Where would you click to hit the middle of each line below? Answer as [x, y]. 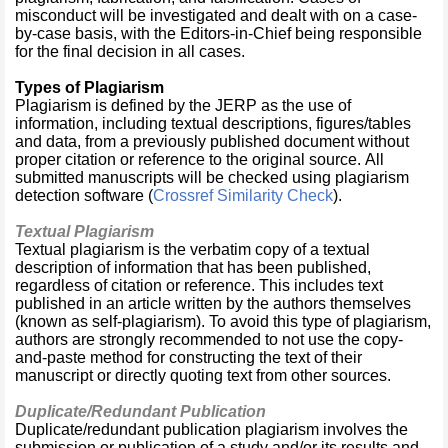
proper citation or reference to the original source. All [199, 159]
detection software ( [84, 195]
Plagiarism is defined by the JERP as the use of [183, 105]
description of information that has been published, [193, 267]
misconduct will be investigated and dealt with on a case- [216, 15]
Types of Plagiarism [89, 87]
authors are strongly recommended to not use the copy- [209, 339]
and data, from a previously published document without [212, 141]
